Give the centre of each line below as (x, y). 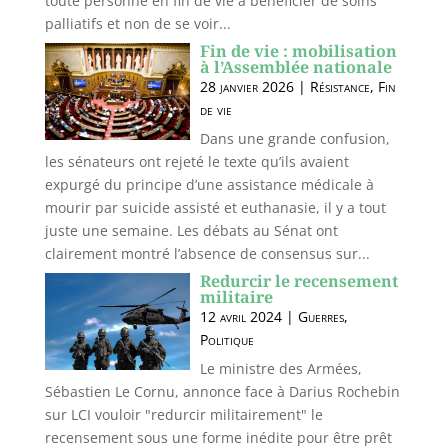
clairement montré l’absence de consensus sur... (207, 253)
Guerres (320, 316)
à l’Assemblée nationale (295, 67)
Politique (226, 339)
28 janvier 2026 (246, 86)
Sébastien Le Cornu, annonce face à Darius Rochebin (222, 391)
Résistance (339, 86)
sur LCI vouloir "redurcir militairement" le (183, 414)
